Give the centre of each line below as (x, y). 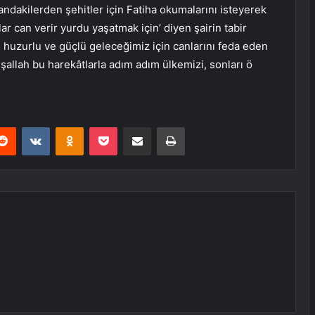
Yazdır (198, 127)
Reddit (30, 127)
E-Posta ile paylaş (164, 127)
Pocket (132, 127)
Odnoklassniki (113, 127)
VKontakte (72, 127)
